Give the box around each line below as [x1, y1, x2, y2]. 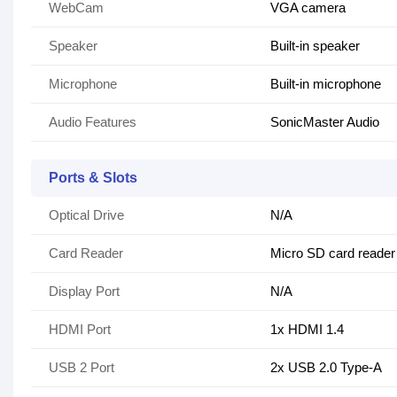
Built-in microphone [270, 76, 381, 92]
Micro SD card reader [270, 245, 395, 261]
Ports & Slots [49, 170, 137, 186]
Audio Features [49, 114, 136, 130]
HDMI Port [49, 322, 111, 338]
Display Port [49, 284, 120, 300]
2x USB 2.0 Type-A [270, 360, 382, 376]
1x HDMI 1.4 [270, 322, 344, 338]
